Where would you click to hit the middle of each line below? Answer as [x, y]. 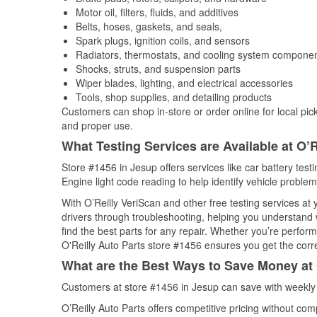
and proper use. [97, 125]
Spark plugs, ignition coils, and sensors [163, 40]
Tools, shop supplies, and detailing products [174, 97]
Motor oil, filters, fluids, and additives [157, 12]
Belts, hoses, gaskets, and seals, [149, 26]
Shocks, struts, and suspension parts [158, 69]
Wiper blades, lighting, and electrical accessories [184, 83]
